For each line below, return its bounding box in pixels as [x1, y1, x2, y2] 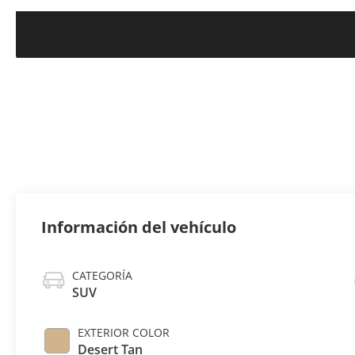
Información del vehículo [41, 216, 237, 239]
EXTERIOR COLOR [78, 325, 170, 341]
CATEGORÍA [72, 268, 133, 284]
